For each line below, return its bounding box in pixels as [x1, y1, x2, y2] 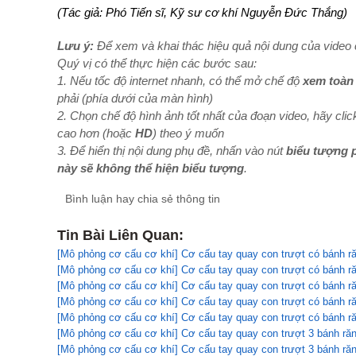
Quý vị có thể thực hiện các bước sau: [57, 56, 257, 70]
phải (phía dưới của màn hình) [57, 91, 213, 105]
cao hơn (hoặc [57, 126, 132, 140]
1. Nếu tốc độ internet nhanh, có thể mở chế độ [57, 74, 300, 87]
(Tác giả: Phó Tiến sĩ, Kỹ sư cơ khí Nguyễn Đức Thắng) [57, 6, 347, 19]
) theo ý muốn [153, 126, 224, 140]
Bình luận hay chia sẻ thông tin [65, 192, 220, 205]
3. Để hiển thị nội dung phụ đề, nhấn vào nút [57, 144, 283, 157]
